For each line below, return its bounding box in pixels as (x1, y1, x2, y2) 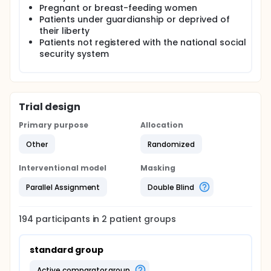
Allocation (140, 120, 183, 130)
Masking (140, 163, 175, 173)
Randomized (148, 139, 195, 149)
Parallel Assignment (26, 181, 100, 192)
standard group (30, 244, 103, 256)
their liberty (39, 25, 90, 37)
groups (142, 213, 176, 225)
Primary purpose (19, 120, 88, 130)
